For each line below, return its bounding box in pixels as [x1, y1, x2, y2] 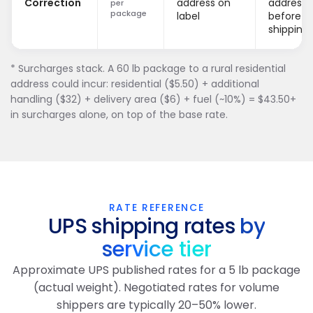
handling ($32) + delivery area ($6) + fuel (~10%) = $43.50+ [10, 92, 296, 106]
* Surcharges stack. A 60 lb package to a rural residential [10, 61, 286, 75]
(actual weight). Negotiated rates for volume [34, 279, 279, 296]
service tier [101, 235, 212, 264]
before [268, 9, 301, 23]
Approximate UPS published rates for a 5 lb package [13, 262, 300, 278]
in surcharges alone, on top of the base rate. [10, 108, 228, 122]
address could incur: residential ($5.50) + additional [10, 77, 259, 91]
